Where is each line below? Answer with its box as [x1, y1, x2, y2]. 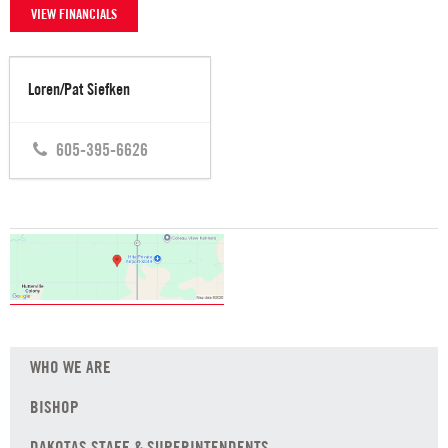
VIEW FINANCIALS [31, 5, 117, 22]
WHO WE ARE [30, 357, 111, 378]
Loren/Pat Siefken [28, 79, 130, 99]
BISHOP [30, 397, 79, 418]
